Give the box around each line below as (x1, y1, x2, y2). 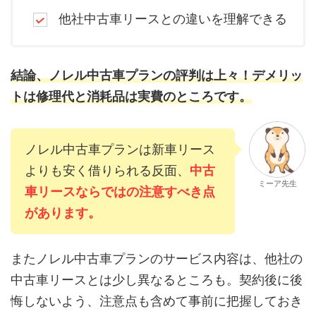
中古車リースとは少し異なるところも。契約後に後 (11, 272, 303, 288)
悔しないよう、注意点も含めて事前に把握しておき (11, 293, 303, 309)
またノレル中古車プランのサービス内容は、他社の (11, 251, 303, 267)
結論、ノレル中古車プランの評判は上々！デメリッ (11, 68, 303, 83)
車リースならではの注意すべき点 (25, 184, 215, 200)
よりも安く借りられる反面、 (25, 163, 190, 178)
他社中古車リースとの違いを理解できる (59, 11, 287, 26)
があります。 (25, 205, 101, 221)
